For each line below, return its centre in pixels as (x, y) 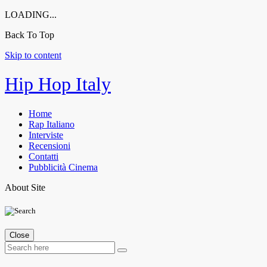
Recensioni (49, 145)
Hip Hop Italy (58, 84)
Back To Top (30, 35)
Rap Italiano (52, 124)
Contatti (44, 156)
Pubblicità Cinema (63, 167)
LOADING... (31, 15)
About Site (25, 187)
